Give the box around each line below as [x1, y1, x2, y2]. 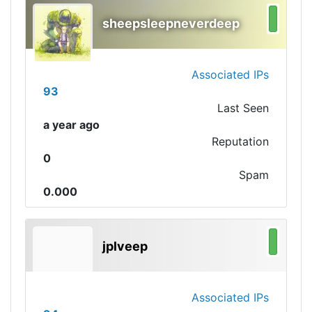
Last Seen [217, 101, 269, 115]
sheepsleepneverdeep [102, 16, 240, 31]
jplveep [102, 239, 148, 253]
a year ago [43, 118, 100, 132]
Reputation [212, 134, 269, 148]
